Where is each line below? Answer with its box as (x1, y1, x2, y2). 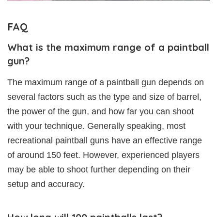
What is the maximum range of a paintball (7, 41, 209, 53)
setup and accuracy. (7, 179, 85, 189)
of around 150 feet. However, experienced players (7, 150, 200, 160)
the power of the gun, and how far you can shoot (7, 106, 194, 116)
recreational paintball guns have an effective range (7, 135, 202, 145)
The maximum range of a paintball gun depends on (7, 77, 204, 87)
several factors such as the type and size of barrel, (7, 92, 201, 102)
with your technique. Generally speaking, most (7, 121, 186, 131)
